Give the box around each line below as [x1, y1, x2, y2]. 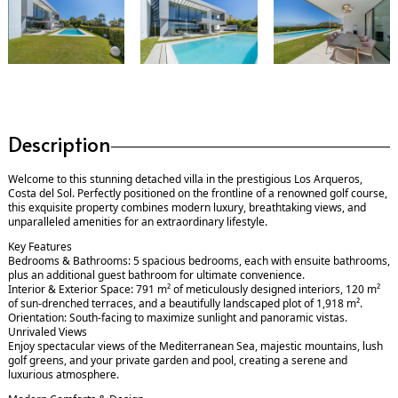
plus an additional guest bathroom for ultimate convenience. [8, 267, 305, 283]
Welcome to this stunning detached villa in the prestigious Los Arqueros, [8, 171, 362, 187]
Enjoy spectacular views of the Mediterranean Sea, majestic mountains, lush [8, 338, 383, 354]
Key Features [8, 239, 72, 255]
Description [8, 130, 111, 158]
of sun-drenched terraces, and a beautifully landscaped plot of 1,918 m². [8, 296, 362, 312]
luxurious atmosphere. [8, 367, 119, 383]
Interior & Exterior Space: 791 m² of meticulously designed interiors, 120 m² [8, 282, 380, 298]
